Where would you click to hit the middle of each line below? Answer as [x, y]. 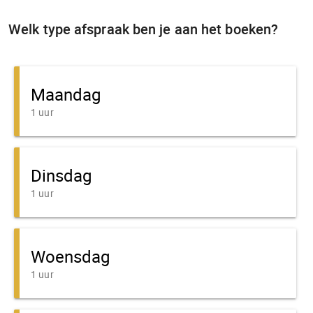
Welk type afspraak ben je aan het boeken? [144, 29]
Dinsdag [61, 176]
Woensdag [70, 257]
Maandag [66, 95]
